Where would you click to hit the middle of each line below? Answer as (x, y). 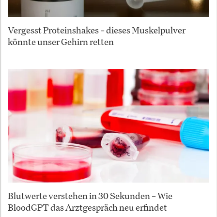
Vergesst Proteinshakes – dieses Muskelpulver (97, 30)
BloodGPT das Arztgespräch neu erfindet (87, 208)
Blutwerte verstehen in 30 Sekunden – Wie (90, 196)
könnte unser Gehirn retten (61, 42)
